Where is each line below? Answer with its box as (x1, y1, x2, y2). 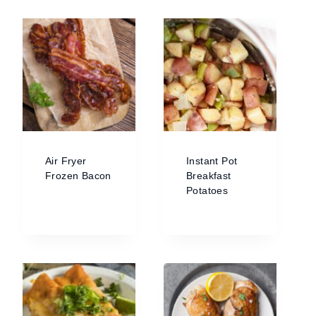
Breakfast (186, 170, 231, 181)
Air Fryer (45, 155, 87, 166)
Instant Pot (186, 155, 238, 166)
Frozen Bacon (45, 170, 111, 181)
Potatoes (186, 185, 229, 196)
